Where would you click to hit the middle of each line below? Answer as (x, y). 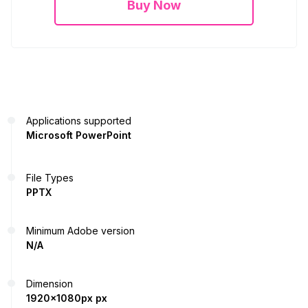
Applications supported (79, 120)
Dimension (49, 283)
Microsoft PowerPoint (79, 135)
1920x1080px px (67, 298)
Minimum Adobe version (80, 230)
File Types (50, 177)
